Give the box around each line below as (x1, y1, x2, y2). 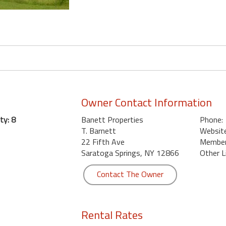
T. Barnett (81, 125, 116, 137)
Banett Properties (81, 114, 143, 126)
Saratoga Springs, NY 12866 (81, 147, 179, 159)
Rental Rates (81, 206, 143, 223)
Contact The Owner (96, 168, 163, 180)
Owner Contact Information (81, 94, 212, 111)
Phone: (199, 114, 223, 126)
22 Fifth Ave (81, 136, 125, 148)
